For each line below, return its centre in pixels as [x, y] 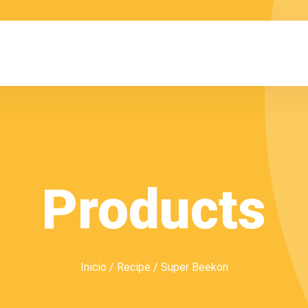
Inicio [93, 267]
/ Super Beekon [189, 267]
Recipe [133, 267]
